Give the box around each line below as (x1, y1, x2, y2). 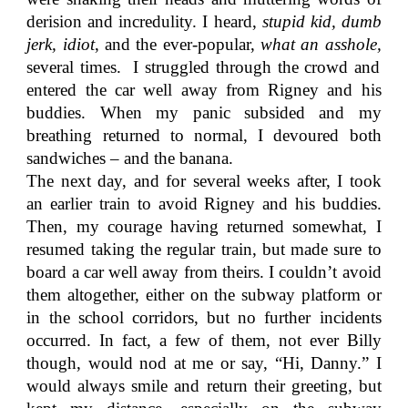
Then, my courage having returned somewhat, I (26, 217, 382, 236)
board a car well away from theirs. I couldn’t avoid (26, 262, 382, 281)
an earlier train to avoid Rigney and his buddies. (26, 194, 382, 213)
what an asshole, (260, 35, 382, 54)
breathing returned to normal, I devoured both (26, 126, 382, 145)
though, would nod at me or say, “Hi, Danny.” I (26, 353, 382, 372)
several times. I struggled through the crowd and (26, 57, 380, 76)
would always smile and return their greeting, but (26, 376, 382, 395)
